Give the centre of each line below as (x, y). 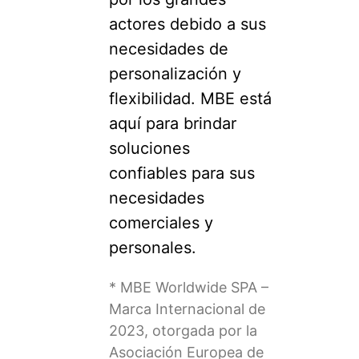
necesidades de (168, 48)
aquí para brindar (172, 123)
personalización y (175, 73)
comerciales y (161, 222)
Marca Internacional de (187, 309)
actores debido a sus (187, 24)
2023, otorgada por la (183, 330)
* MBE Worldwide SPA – (188, 287)
